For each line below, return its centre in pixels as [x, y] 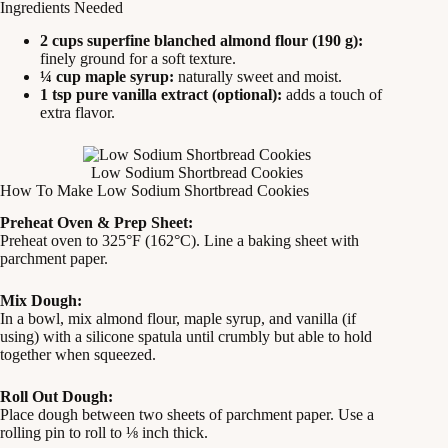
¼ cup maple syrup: [107, 76]
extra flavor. [77, 112]
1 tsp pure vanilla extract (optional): [161, 94]
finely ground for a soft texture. [138, 58]
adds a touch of [332, 94]
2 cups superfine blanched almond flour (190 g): [201, 40]
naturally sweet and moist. [258, 76]
